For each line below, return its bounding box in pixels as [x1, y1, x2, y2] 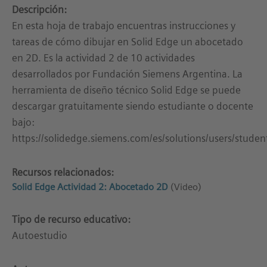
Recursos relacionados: [12, 166, 114, 178]
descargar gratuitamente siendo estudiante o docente [12, 100, 253, 112]
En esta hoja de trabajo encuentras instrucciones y [12, 19, 235, 32]
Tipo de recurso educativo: [12, 213, 131, 225]
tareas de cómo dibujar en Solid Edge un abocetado [12, 35, 243, 48]
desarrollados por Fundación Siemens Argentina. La [12, 67, 243, 80]
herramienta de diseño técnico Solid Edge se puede [12, 83, 241, 96]
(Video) [168, 181, 201, 193]
